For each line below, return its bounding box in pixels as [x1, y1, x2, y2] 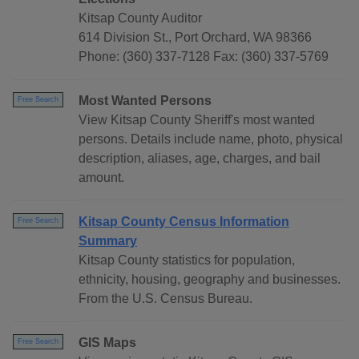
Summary [79, 234, 137, 248]
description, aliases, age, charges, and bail [79, 151, 321, 166]
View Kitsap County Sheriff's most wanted [79, 113, 315, 127]
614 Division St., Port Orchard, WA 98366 [79, 30, 312, 45]
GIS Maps [79, 336, 136, 350]
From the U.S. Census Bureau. [79, 292, 252, 306]
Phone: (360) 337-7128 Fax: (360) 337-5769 [79, 50, 329, 64]
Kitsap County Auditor [79, 11, 202, 26]
